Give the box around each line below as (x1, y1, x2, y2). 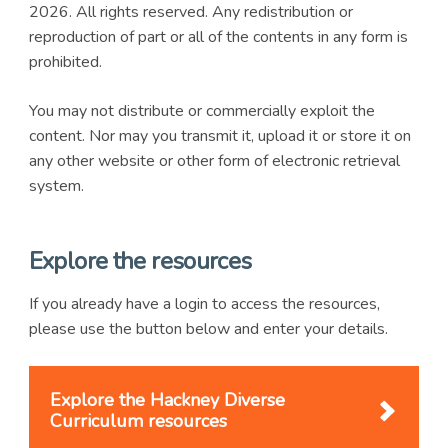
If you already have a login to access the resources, (28, 293, 380, 316)
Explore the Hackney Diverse (50, 388, 286, 413)
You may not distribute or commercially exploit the (28, 99, 375, 122)
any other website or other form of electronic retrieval (28, 149, 400, 172)
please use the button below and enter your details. (28, 318, 388, 341)
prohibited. (28, 50, 102, 73)
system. (28, 174, 84, 197)
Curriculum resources (50, 409, 228, 434)
